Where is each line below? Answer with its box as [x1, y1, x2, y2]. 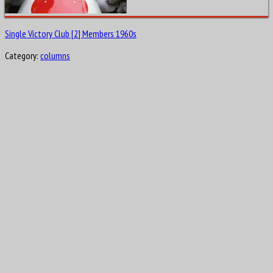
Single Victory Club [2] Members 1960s [5, 27, 136, 40]
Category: [5, 49, 40, 62]
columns [40, 49, 70, 62]
